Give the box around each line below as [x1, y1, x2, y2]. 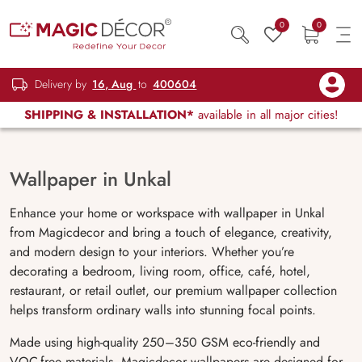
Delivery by [32, 76, 90, 93]
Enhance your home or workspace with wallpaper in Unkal [10, 204, 325, 222]
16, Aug [92, 76, 137, 93]
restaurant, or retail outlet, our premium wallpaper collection [10, 281, 337, 300]
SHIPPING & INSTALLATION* [23, 106, 194, 124]
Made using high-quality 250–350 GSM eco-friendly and [10, 333, 320, 351]
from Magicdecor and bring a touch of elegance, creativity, [10, 223, 332, 242]
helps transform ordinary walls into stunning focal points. [10, 301, 316, 319]
